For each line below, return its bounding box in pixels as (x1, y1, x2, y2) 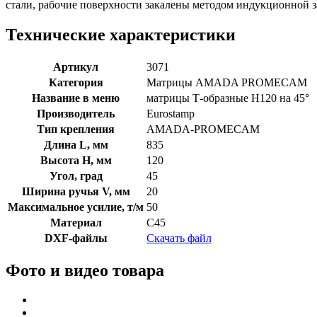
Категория (48, 76, 103, 88)
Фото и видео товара (6, 260, 164, 279)
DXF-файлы (44, 231, 108, 244)
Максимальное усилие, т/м (8, 200, 144, 213)
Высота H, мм (40, 154, 112, 166)
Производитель (37, 107, 115, 120)
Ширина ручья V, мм (21, 185, 130, 197)
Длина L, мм (43, 138, 108, 151)
